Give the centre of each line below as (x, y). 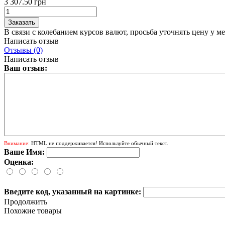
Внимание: (17, 143)
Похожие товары (33, 210)
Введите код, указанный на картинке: (73, 191)
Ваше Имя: (24, 152)
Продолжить (26, 201)
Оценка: (19, 162)
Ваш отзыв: (26, 68)
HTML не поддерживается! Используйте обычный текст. (99, 143)
